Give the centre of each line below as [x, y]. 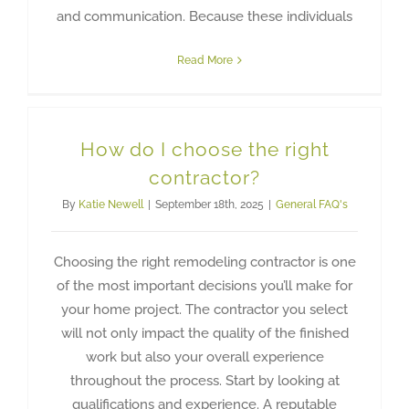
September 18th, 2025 [209, 204]
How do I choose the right [204, 149]
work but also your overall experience [204, 357]
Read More [204, 60]
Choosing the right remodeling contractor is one [204, 262]
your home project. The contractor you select [204, 309]
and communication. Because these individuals [204, 16]
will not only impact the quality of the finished [204, 333]
